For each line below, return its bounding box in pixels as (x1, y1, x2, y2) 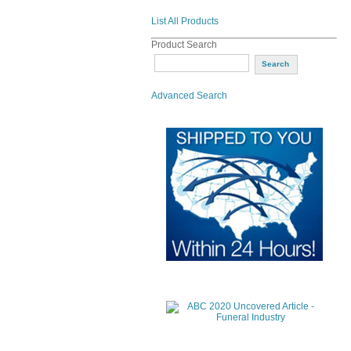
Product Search (151, 39, 217, 50)
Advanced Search (151, 90, 227, 101)
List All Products (151, 16, 219, 27)
